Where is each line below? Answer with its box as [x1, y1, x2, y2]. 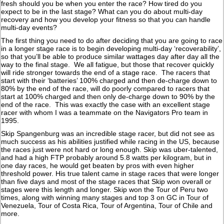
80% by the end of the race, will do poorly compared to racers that [1, 84, 210, 93]
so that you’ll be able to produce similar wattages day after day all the [1, 52, 220, 61]
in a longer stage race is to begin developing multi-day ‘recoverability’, [1, 44, 221, 53]
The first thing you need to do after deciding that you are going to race [1, 36, 223, 45]
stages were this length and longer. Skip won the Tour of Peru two [1, 185, 208, 194]
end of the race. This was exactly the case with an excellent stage [1, 100, 210, 109]
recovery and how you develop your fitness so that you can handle [1, 15, 211, 24]
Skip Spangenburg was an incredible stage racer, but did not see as [1, 129, 215, 138]
